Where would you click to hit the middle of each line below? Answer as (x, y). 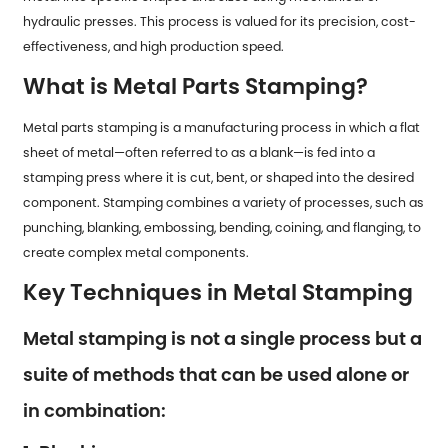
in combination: (95, 410)
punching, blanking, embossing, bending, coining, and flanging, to (222, 227)
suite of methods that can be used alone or (216, 374)
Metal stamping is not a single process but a (223, 338)
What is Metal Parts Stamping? (196, 86)
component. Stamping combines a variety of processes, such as (224, 202)
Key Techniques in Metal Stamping (218, 292)
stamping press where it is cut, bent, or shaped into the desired (219, 177)
